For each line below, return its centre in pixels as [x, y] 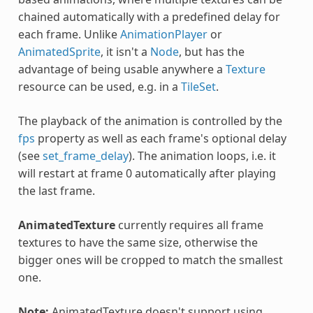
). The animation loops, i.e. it [202, 155]
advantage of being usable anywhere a [122, 69]
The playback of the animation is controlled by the [150, 121]
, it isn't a [125, 51]
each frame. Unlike [69, 34]
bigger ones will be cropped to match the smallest [150, 260]
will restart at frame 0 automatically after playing [147, 173]
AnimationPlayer [163, 34]
